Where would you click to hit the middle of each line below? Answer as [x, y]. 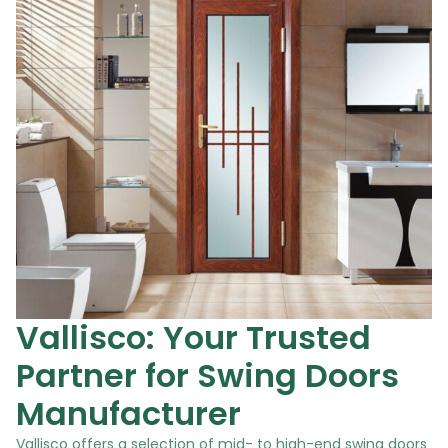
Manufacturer [128, 413]
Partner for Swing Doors [207, 375]
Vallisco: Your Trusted [193, 337]
